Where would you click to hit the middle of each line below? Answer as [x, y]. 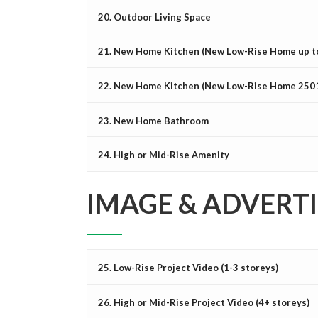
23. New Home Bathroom [153, 120]
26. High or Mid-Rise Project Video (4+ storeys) [204, 302]
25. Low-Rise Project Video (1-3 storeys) [188, 267]
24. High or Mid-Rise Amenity [164, 155]
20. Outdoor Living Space [154, 17]
